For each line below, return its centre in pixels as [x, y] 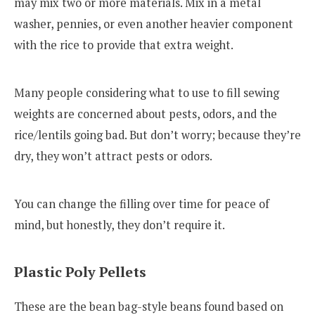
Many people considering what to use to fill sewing [147, 93]
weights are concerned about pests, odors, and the [146, 114]
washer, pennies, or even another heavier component [154, 24]
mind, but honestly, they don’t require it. [120, 225]
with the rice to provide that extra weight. [124, 45]
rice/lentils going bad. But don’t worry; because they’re [157, 135]
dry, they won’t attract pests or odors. [113, 156]
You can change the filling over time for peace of [142, 204]
